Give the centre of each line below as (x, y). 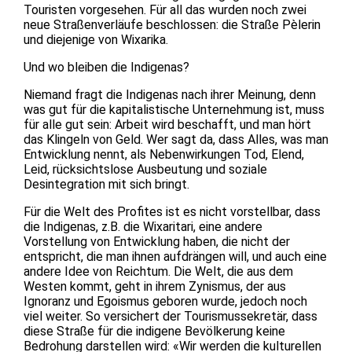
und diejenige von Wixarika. (96, 39)
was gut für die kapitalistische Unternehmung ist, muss (174, 109)
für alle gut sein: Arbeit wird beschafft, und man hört (167, 124)
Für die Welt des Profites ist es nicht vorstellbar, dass (172, 211)
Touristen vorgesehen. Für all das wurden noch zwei (165, 9)
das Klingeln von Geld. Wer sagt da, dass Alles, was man (176, 139)
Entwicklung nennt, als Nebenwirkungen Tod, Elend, (164, 154)
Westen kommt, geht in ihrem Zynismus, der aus (155, 286)
